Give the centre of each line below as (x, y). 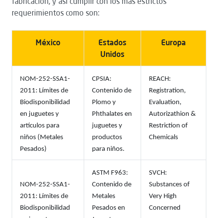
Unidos (112, 54)
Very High (163, 196)
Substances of (169, 185)
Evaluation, (165, 102)
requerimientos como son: (57, 13)
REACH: (160, 79)
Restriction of (168, 126)
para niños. (108, 149)
